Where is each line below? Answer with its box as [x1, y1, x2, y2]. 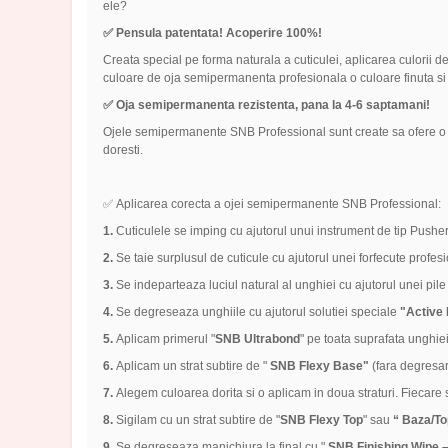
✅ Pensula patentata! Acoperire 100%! [102, 26, 322, 41]
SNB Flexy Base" [266, 359, 369, 374]
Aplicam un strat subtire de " [112, 359, 267, 374]
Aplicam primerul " [112, 332, 215, 347]
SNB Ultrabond [214, 332, 300, 347]
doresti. [102, 143, 143, 158]
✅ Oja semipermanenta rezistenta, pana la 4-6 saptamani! [102, 98, 430, 113]
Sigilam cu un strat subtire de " [112, 413, 280, 428]
